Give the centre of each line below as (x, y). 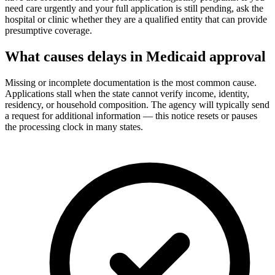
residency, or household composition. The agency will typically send (137, 105)
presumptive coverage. (48, 31)
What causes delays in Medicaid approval (135, 57)
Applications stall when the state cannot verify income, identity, (127, 94)
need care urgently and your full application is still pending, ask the (134, 9)
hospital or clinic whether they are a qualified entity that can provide (136, 20)
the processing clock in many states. (74, 127)
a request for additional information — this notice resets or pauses (131, 116)
